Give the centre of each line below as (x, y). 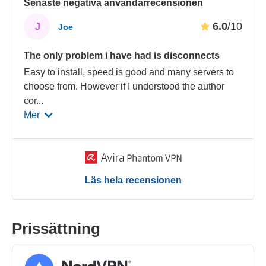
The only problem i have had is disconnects (122, 55)
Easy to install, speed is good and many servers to (129, 72)
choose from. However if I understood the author (124, 86)
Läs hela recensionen (133, 180)
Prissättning (56, 228)
